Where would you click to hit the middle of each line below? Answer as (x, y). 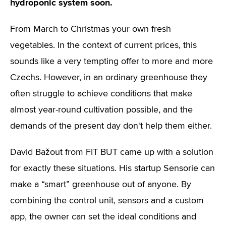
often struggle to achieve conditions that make (101, 94)
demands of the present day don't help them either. (111, 126)
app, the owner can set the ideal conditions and (103, 217)
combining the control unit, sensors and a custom (107, 201)
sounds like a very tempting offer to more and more (111, 62)
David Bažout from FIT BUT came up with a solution (112, 152)
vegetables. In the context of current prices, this (103, 45)
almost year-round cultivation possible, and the (101, 110)
